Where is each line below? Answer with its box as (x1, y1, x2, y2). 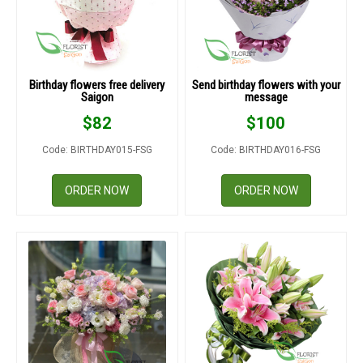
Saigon (80, 90, 113, 105)
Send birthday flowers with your (191, 78, 340, 93)
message (244, 90, 288, 105)
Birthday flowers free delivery (29, 78, 165, 93)
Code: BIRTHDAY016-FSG (211, 144, 322, 156)
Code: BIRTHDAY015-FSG (41, 144, 152, 156)
